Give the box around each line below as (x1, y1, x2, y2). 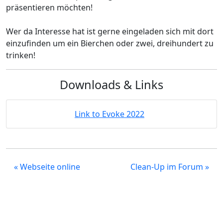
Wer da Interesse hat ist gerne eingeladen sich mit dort (6, 26, 214, 37)
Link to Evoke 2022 (75, 109, 144, 119)
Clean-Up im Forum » (130, 161, 209, 172)
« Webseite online (14, 161, 80, 172)
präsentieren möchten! (6, 2, 93, 13)
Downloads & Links (60, 77, 163, 93)
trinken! (6, 50, 35, 61)
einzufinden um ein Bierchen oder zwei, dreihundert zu (6, 38, 214, 49)
